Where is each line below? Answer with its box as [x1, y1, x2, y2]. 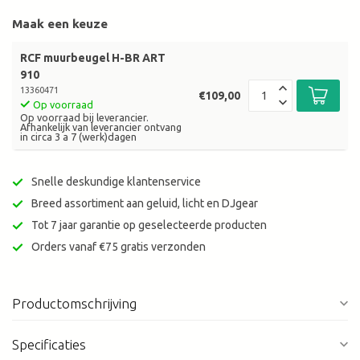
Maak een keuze [12, 17, 108, 31]
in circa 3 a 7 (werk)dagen [20, 131, 137, 143]
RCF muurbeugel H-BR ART [20, 51, 166, 65]
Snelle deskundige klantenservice [31, 175, 201, 189]
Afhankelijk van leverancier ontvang [20, 121, 182, 133]
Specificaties [12, 337, 86, 353]
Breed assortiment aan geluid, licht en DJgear [31, 197, 258, 211]
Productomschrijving [12, 296, 137, 312]
